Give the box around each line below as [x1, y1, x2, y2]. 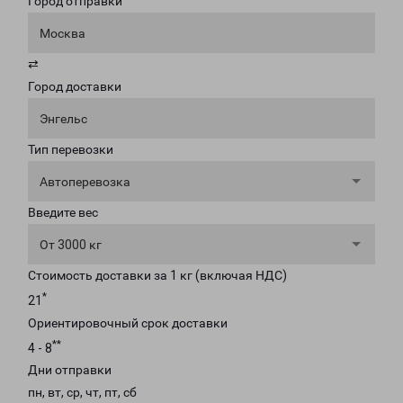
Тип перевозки [28, 142, 113, 157]
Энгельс [40, 112, 87, 126]
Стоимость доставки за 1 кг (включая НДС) [28, 268, 287, 282]
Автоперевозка [40, 175, 130, 189]
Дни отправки [28, 363, 112, 378]
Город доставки [28, 79, 121, 94]
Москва [40, 26, 85, 40]
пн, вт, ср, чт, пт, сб [28, 385, 137, 400]
